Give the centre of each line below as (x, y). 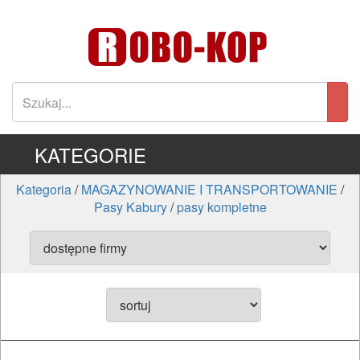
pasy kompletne (221, 207)
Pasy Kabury (130, 207)
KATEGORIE (90, 155)
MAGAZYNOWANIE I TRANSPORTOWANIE (209, 189)
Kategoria (44, 189)
